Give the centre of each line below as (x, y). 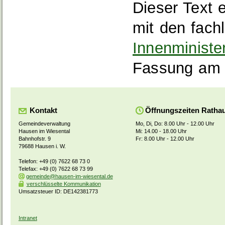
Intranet (28, 218)
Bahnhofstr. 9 (34, 139)
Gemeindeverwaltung (44, 124)
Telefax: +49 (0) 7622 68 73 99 (55, 169)
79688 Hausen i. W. (42, 146)
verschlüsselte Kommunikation (64, 184)
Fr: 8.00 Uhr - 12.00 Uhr (165, 139)
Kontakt (43, 111)
